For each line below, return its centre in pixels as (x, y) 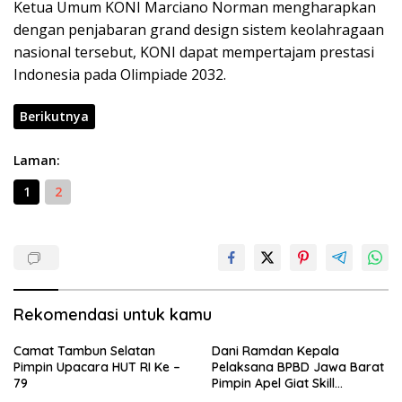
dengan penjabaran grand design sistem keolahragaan (199, 30)
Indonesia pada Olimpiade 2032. (120, 74)
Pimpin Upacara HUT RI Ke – (97, 367)
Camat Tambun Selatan (84, 351)
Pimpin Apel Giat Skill (273, 383)
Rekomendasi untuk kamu (113, 315)
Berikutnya (54, 116)
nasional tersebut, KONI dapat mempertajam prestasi (194, 52)
